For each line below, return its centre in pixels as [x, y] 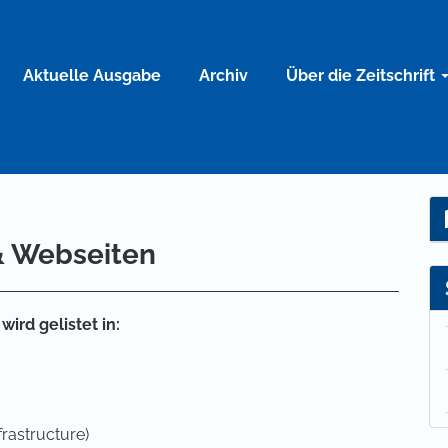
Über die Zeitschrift [362, 75]
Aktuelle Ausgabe [92, 75]
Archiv [223, 75]
